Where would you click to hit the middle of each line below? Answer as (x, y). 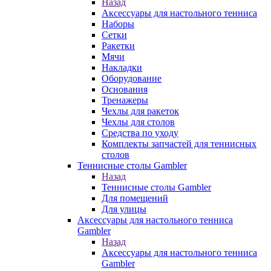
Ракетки (118, 46)
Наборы (118, 24)
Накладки (122, 67)
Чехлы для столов (138, 122)
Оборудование (132, 78)
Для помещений (135, 198)
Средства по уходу (140, 133)
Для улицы (124, 209)
